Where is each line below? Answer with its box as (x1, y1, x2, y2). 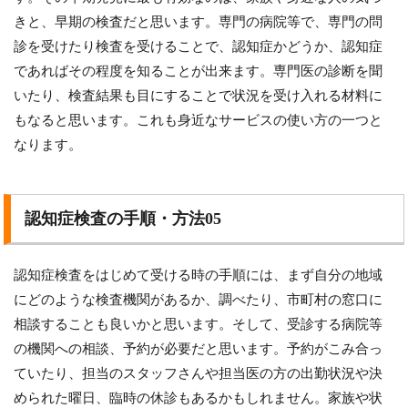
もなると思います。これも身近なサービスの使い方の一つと (14, 113, 383, 128)
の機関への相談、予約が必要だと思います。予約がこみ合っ (14, 342, 383, 357)
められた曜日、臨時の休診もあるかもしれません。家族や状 (14, 391, 383, 406)
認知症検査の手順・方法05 (25, 209, 222, 229)
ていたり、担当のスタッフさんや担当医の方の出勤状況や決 (14, 366, 383, 382)
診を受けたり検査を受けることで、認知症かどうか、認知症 (14, 39, 383, 55)
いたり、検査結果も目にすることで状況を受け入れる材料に (14, 88, 383, 104)
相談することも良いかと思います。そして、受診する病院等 (14, 317, 383, 332)
